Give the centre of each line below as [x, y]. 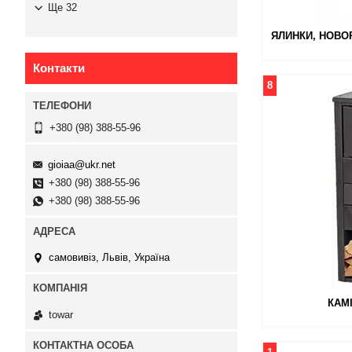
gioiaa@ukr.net [82, 164]
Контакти [59, 68]
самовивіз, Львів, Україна [109, 258]
